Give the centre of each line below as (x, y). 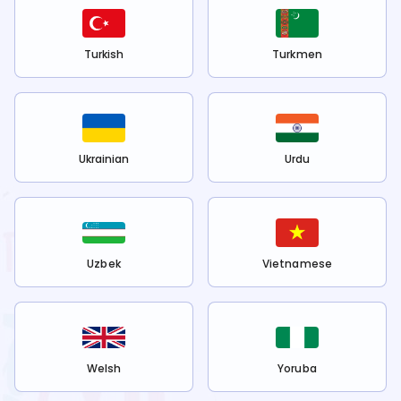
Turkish (104, 55)
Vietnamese (297, 264)
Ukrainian (104, 159)
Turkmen (297, 55)
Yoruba (297, 369)
